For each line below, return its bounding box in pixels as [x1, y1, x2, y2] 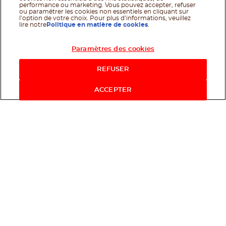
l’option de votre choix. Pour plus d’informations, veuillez [19, 15, 191, 21]
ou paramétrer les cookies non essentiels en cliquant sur [19, 9, 189, 15]
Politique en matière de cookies [46, 22, 148, 28]
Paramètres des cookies [72, 46, 154, 52]
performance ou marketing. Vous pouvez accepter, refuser [19, 2, 196, 8]
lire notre [19, 22, 47, 28]
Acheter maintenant [122, 51, 207, 59]
